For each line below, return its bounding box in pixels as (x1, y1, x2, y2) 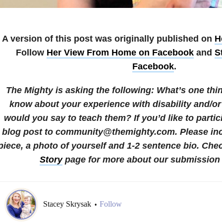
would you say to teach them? (4, 112, 131, 123)
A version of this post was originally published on (2, 33, 215, 44)
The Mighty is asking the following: (6, 85, 157, 95)
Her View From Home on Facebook (46, 47, 194, 57)
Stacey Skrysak (43, 200, 93, 209)
